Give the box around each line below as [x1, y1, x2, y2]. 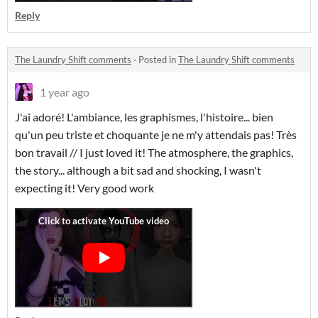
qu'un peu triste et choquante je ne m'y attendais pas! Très [15, 128, 297, 141]
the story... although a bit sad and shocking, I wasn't [15, 163, 261, 177]
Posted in [138, 54, 178, 65]
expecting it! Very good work [15, 181, 154, 194]
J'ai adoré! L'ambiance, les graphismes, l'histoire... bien [15, 110, 273, 124]
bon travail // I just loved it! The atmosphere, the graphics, [15, 146, 293, 159]
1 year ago [40, 85, 89, 99]
